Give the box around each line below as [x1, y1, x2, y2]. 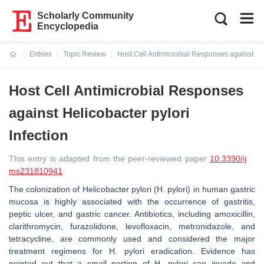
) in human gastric [187, 184, 256, 194]
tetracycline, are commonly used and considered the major [9, 234, 255, 243]
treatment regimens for [9, 246, 110, 256]
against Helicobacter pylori [9, 105, 190, 121]
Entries [29, 50, 52, 58]
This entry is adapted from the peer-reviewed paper [9, 154, 210, 163]
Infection [9, 127, 68, 143]
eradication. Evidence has [144, 246, 256, 256]
